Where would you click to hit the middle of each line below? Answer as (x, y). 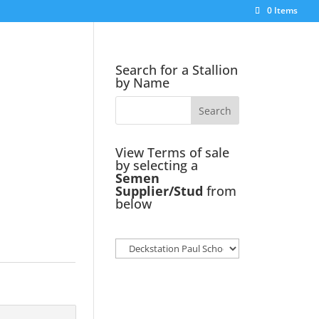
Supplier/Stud (159, 191)
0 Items (282, 10)
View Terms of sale (173, 152)
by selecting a (157, 165)
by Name (143, 83)
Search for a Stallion (177, 70)
